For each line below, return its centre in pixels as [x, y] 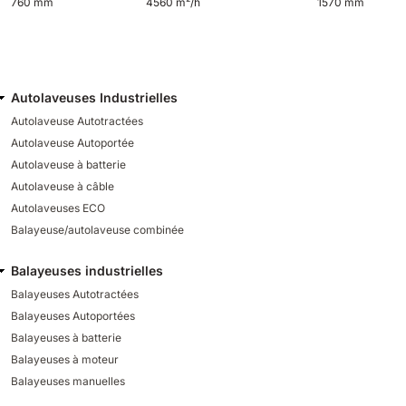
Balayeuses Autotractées [75, 295]
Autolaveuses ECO [58, 208]
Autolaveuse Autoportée [72, 143]
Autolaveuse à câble [63, 187]
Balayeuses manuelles [68, 382]
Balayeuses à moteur [65, 360]
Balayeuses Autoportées [73, 316]
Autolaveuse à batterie [68, 165]
